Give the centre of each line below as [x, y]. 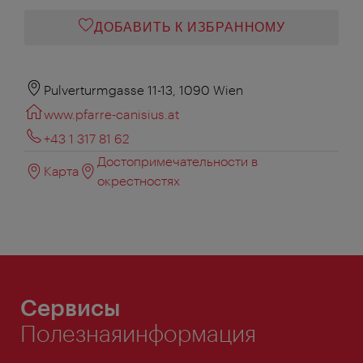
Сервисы [70, 307]
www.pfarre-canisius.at [111, 113]
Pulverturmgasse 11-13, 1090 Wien [143, 89]
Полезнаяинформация [138, 333]
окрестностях [139, 180]
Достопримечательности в [178, 160]
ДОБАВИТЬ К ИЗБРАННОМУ [190, 27]
